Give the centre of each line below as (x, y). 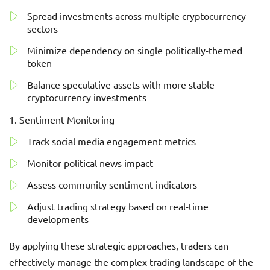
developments (58, 219)
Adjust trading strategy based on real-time (118, 206)
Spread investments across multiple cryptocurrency (137, 16)
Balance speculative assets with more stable (121, 84)
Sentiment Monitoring (67, 119)
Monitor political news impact (90, 163)
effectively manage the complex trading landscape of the (131, 262)
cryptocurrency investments (87, 97)
